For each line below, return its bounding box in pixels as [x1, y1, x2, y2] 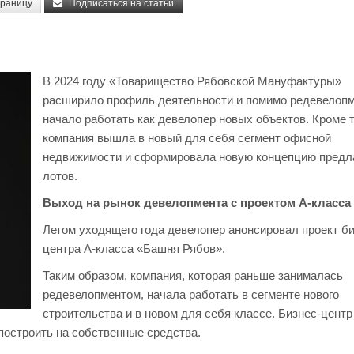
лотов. [43, 169, 77, 183]
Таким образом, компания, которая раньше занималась [43, 269, 343, 282]
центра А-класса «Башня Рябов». [43, 242, 225, 255]
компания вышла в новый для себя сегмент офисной [43, 131, 331, 145]
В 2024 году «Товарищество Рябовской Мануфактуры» [43, 74, 341, 88]
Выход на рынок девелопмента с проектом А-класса [43, 196, 351, 209]
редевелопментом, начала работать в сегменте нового [43, 288, 339, 301]
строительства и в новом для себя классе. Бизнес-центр [43, 307, 352, 320]
